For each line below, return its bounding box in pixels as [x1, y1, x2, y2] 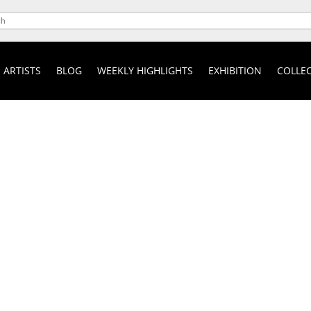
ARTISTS [3, 63, 41, 77]
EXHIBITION [208, 63, 262, 77]
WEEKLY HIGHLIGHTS [96, 63, 193, 77]
